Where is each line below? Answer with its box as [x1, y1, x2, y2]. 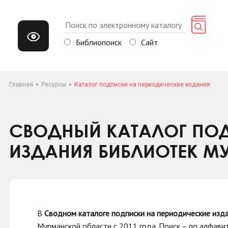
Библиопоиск [76, 37, 122, 47]
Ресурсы [41, 81, 66, 88]
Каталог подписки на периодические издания [74, 81, 210, 88]
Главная [9, 81, 33, 88]
